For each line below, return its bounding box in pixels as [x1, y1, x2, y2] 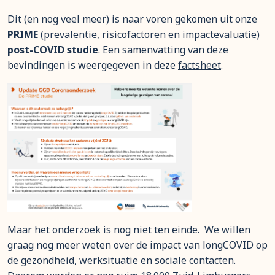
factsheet [178, 58, 221, 72]
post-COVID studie [7, 43, 98, 56]
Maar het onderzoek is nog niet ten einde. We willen [7, 223, 250, 236]
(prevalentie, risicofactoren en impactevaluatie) [41, 28, 260, 41]
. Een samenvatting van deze [98, 43, 228, 56]
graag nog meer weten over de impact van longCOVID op [7, 238, 268, 252]
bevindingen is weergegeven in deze [7, 58, 178, 72]
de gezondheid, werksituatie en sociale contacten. [7, 254, 236, 267]
